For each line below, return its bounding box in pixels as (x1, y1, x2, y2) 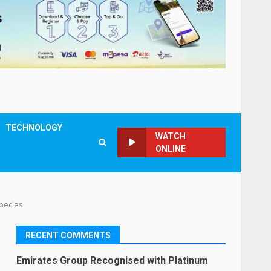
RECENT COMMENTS (25, 230, 111, 240)
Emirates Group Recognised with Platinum (16, 254, 209, 266)
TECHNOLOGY (5, 122, 63, 132)
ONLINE (155, 143, 186, 154)
